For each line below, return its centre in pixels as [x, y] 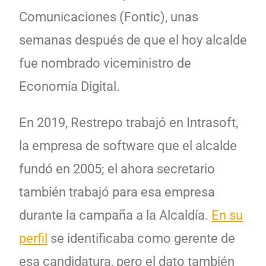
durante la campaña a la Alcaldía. [115, 215]
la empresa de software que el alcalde [128, 145]
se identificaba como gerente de [141, 238]
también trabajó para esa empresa [117, 192]
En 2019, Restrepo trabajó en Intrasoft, [129, 122]
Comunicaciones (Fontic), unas [109, 17]
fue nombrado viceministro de [105, 63]
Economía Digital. [71, 86]
